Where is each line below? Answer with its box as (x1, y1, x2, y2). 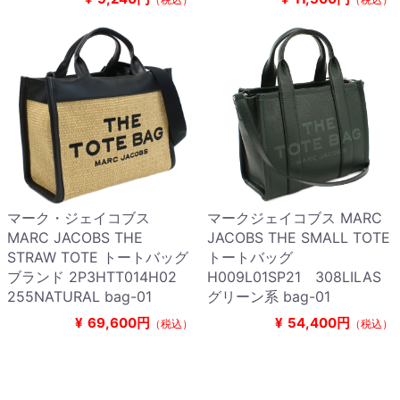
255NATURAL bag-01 (7, 287, 152, 306)
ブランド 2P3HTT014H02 (7, 268, 191, 287)
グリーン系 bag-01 (207, 287, 330, 306)
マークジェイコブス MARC (207, 209, 382, 228)
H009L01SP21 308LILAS (207, 268, 381, 287)
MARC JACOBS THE (7, 229, 143, 247)
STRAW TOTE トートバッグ (7, 248, 188, 267)
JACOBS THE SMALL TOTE (207, 229, 390, 247)
